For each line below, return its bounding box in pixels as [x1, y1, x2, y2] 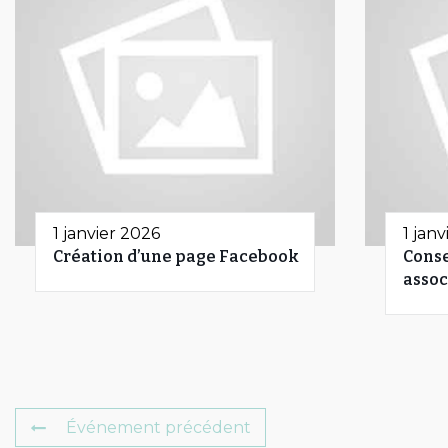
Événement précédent [66, 417, 251, 437]
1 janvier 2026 [53, 223, 160, 243]
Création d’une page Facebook [53, 246, 299, 266]
